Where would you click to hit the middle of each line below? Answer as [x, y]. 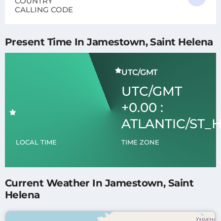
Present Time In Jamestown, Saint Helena [109, 42]
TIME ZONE [140, 142]
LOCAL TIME [36, 142]
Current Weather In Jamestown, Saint [99, 183]
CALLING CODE [44, 9]
